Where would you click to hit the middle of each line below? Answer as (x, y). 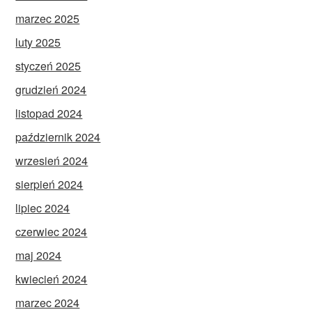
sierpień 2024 (49, 184)
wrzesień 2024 (52, 160)
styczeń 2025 (48, 65)
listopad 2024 (49, 113)
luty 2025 (38, 42)
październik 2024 (58, 136)
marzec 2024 (48, 302)
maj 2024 (39, 255)
